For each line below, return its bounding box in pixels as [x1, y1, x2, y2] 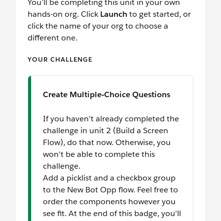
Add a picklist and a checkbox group [43, 173, 176, 184]
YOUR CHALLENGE [28, 55, 92, 64]
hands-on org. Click [28, 9, 100, 20]
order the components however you [43, 196, 176, 207]
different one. [28, 33, 77, 43]
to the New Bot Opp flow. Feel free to [43, 184, 178, 195]
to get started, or [127, 9, 191, 20]
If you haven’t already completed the [43, 113, 179, 124]
